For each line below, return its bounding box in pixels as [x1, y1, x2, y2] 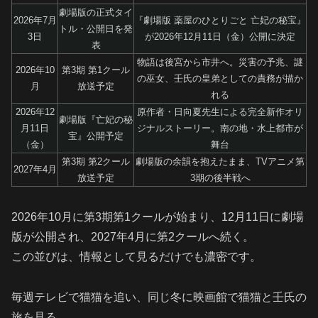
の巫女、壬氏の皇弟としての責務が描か [137, 73, 303, 84]
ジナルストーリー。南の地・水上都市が [137, 123, 303, 134]
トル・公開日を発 [59, 23, 133, 35]
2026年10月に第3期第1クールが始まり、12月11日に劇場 [11, 211, 304, 224]
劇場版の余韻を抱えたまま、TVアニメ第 [136, 156, 305, 168]
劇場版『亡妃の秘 [59, 114, 133, 126]
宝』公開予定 [68, 131, 124, 142]
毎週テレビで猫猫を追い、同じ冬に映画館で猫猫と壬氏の [11, 290, 307, 303]
